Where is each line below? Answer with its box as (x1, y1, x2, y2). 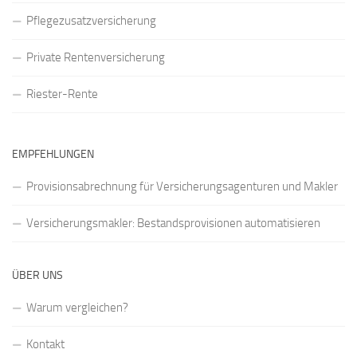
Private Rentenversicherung (26, 50, 165, 65)
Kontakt (26, 337, 65, 352)
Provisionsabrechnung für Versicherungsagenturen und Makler (26, 179, 338, 194)
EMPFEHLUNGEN (12, 147, 94, 162)
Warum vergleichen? (26, 300, 128, 316)
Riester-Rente (26, 87, 98, 102)
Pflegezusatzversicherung (26, 14, 156, 29)
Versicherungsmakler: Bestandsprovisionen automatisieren (26, 216, 320, 231)
